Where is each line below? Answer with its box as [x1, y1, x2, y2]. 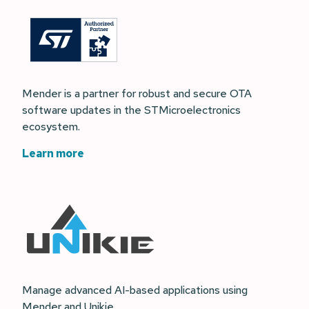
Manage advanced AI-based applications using [22, 282, 248, 297]
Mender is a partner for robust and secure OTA [22, 86, 252, 101]
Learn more [22, 146, 84, 161]
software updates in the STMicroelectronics [22, 102, 241, 117]
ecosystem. [22, 119, 80, 134]
